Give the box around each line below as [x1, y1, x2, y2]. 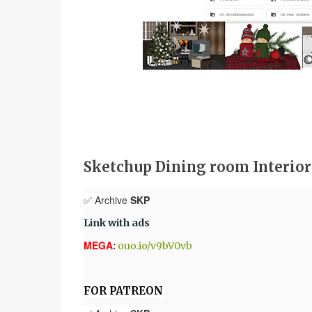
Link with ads [83, 217, 150, 229]
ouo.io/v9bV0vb [117, 240, 192, 252]
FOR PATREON [83, 284, 163, 297]
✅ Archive [83, 193, 130, 207]
